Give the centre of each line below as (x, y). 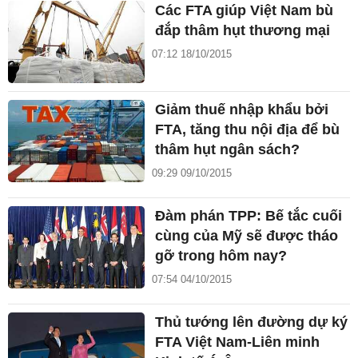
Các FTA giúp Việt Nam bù (245, 11)
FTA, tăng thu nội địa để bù (248, 130)
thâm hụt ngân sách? (228, 150)
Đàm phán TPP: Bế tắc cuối (249, 216)
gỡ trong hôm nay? (221, 256)
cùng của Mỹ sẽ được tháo (247, 236)
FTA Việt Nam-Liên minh (238, 342)
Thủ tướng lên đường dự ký (252, 322)
